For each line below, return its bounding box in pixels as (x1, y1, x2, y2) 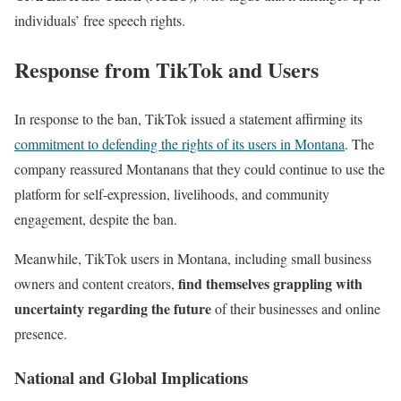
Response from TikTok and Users (14, 54, 319, 86)
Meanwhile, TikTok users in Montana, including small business (14, 249, 371, 269)
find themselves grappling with (178, 273, 363, 294)
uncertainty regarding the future (14, 298, 211, 320)
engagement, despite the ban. (14, 209, 177, 229)
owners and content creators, (14, 274, 178, 294)
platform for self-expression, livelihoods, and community (14, 184, 329, 204)
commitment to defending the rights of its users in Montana (14, 134, 345, 154)
